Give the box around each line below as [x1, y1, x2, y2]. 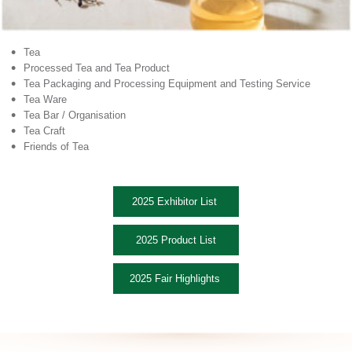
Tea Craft [24, 125, 65, 137]
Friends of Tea [24, 141, 89, 152]
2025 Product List [136, 234, 216, 246]
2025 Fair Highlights [129, 273, 223, 284]
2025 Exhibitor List [132, 196, 220, 207]
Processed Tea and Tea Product [24, 62, 170, 74]
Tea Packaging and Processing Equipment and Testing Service [24, 78, 310, 90]
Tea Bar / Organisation [24, 109, 126, 121]
